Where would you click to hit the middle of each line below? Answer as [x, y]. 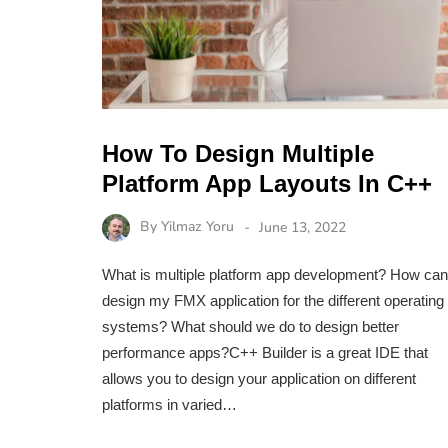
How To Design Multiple [238, 153]
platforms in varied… [169, 405]
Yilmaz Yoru [197, 227]
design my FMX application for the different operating [273, 301]
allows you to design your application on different [259, 379]
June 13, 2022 [302, 227]
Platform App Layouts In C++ [267, 183]
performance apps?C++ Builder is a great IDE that [265, 353]
